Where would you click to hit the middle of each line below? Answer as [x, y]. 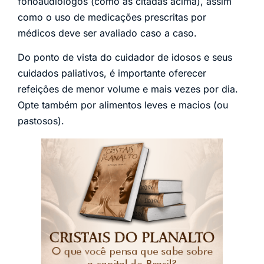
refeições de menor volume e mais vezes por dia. [128, 89]
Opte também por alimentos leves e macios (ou [123, 105]
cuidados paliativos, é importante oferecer [112, 73]
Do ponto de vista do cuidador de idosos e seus [125, 57]
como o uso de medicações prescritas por [112, 17]
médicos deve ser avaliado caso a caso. [107, 33]
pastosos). [41, 121]
